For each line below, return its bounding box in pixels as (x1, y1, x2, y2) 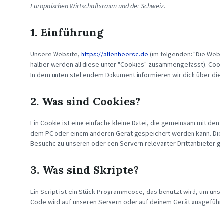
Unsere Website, (30, 50, 81, 58)
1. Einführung (30, 26, 103, 39)
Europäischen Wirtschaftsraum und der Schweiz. (30, 1, 165, 10)
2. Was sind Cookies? (30, 94, 140, 108)
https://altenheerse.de (81, 50, 148, 58)
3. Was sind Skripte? (30, 163, 138, 177)
